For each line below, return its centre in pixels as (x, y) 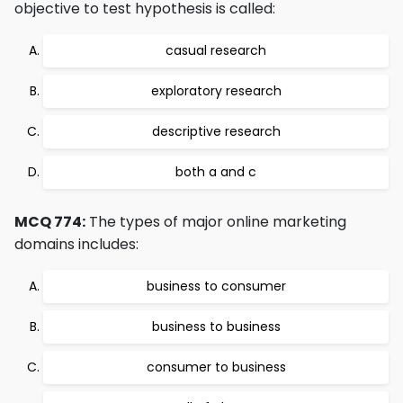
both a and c (216, 172)
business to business (216, 327)
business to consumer (216, 286)
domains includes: (76, 244)
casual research (216, 50)
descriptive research (216, 131)
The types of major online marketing (216, 222)
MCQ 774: (50, 222)
